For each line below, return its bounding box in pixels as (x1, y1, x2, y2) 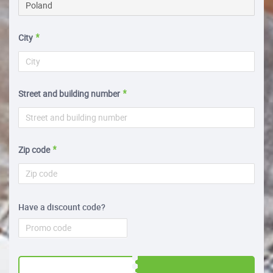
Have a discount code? (18, 200, 105, 213)
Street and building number (18, 87, 120, 99)
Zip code (18, 143, 50, 155)
